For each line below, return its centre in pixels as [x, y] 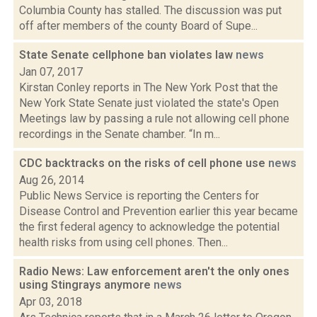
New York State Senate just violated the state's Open [149, 103]
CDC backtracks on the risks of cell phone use [144, 163]
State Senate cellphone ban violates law [127, 55]
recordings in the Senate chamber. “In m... [120, 134]
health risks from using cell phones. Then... [123, 242]
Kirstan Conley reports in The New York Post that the [149, 87]
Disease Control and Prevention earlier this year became [158, 211]
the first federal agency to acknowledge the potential [149, 227]
